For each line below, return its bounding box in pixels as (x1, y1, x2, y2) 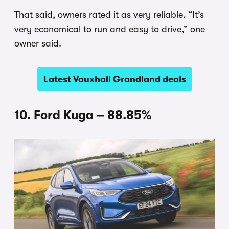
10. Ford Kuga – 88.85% (14, 107, 151, 122)
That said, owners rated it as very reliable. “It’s (14, 9, 204, 20)
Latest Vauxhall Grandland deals (43, 74, 186, 84)
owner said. (14, 38, 61, 49)
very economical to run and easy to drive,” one (14, 24, 205, 34)
